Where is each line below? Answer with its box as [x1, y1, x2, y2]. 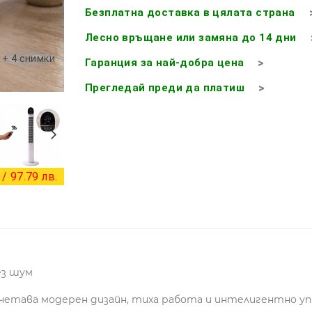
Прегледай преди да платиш [85, 81, 244, 94]
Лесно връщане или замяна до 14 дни [85, 31, 297, 44]
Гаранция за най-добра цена [85, 56, 244, 69]
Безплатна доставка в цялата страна [85, 6, 295, 19]
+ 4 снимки [2, 52, 55, 64]
